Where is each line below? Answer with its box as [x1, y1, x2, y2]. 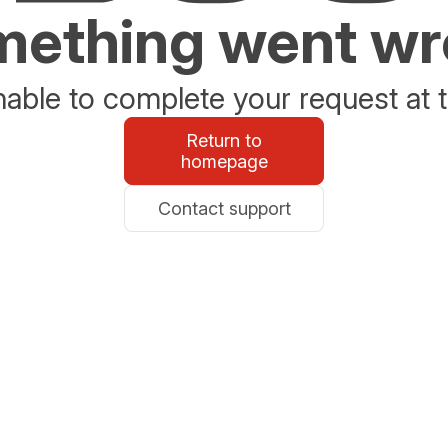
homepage [180, 151, 268, 172]
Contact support [157, 198, 291, 219]
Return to [186, 130, 262, 151]
